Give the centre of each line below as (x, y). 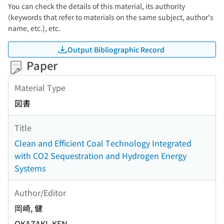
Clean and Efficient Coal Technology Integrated (103, 143)
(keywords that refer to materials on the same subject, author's (111, 17)
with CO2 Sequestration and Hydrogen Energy (100, 156)
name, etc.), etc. (34, 28)
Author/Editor (40, 192)
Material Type (40, 87)
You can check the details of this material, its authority (96, 6)
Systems (30, 168)
